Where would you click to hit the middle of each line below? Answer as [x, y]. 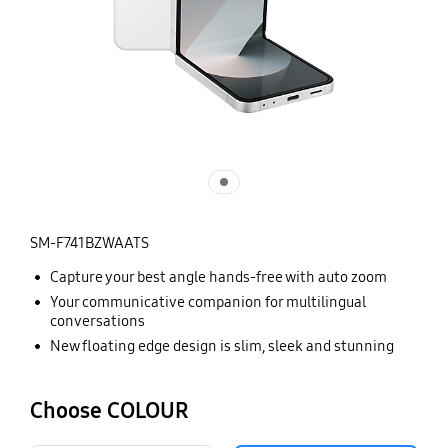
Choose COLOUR [109, 410]
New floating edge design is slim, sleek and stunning [221, 345]
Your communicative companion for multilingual [207, 301]
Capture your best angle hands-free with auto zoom [218, 276]
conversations [97, 320]
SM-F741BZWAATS [89, 242]
